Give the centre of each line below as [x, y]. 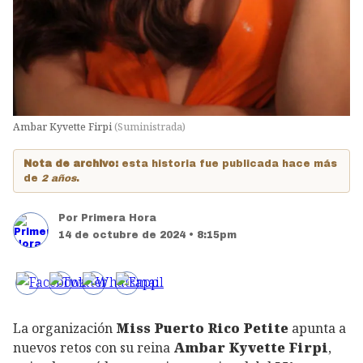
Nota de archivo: [73, 163]
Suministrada [150, 126]
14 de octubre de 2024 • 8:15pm [147, 235]
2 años [59, 178]
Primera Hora [119, 218]
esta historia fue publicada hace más [229, 163]
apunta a [317, 328]
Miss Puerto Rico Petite [202, 328]
